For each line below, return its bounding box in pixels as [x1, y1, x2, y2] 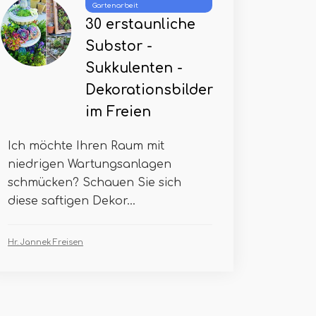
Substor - [85, 39, 152, 54]
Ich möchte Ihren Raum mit [8, 140, 164, 152]
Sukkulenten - [85, 61, 183, 75]
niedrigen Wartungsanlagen [8, 158, 171, 171]
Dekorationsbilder [85, 83, 213, 97]
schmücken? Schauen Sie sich [8, 176, 181, 189]
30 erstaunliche [85, 17, 195, 32]
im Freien [85, 104, 151, 119]
